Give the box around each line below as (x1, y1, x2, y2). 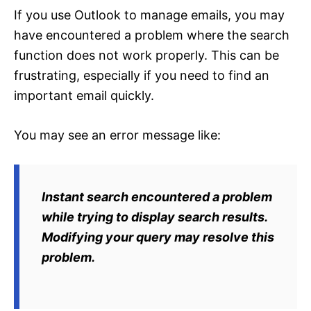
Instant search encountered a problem (42, 190, 272, 205)
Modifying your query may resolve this (42, 230, 274, 245)
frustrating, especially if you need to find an (14, 68, 269, 83)
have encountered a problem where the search (14, 28, 289, 43)
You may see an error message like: (14, 128, 221, 143)
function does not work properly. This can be (14, 48, 279, 63)
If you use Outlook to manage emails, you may (14, 8, 285, 23)
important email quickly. (14, 88, 154, 103)
